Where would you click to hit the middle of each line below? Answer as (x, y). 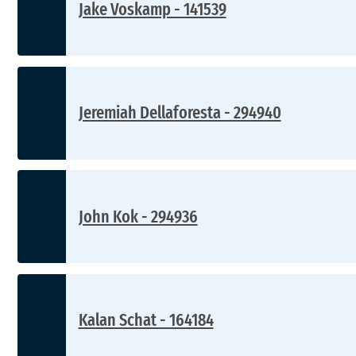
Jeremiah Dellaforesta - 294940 (180, 113)
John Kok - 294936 (138, 216)
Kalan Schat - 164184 (146, 320)
